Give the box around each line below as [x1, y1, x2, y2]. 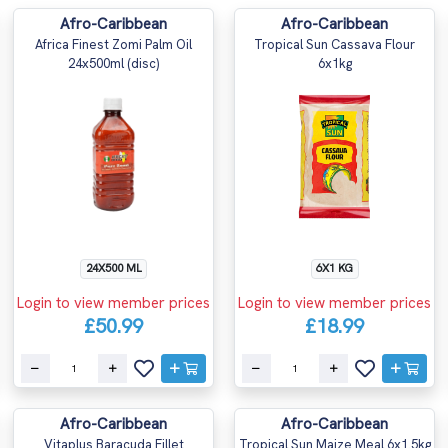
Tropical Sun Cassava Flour [254, 36, 415, 53]
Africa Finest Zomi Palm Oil [35, 36, 192, 53]
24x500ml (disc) [68, 55, 159, 72]
